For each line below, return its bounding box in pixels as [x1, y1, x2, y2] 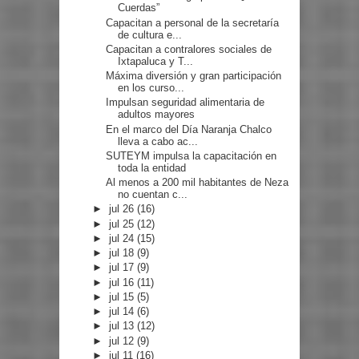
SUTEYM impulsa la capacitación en [106, 149, 277, 162]
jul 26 [109, 203, 138, 216]
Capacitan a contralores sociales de [106, 42, 272, 55]
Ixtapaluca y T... [118, 54, 194, 67]
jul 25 [109, 217, 138, 230]
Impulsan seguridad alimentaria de [106, 96, 265, 109]
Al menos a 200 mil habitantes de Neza [106, 176, 289, 189]
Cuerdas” [118, 2, 160, 14]
